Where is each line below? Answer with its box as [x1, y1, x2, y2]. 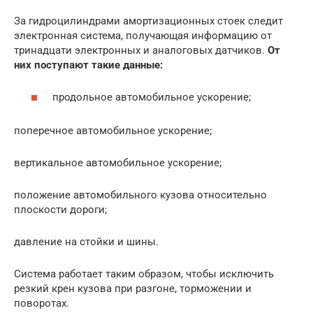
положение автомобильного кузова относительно [14, 189, 267, 201]
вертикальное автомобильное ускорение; [14, 156, 221, 169]
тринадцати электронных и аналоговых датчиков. [14, 43, 268, 57]
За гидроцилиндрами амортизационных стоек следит [14, 14, 283, 27]
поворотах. [14, 297, 69, 310]
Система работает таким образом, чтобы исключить [14, 268, 274, 280]
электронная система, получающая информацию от [14, 29, 272, 42]
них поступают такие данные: [14, 58, 163, 71]
